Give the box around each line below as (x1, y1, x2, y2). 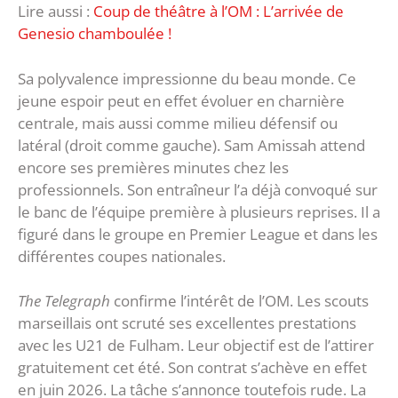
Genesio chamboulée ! (18, 23, 171, 44)
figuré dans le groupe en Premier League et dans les (18, 223, 378, 244)
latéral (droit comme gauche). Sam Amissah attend (18, 134, 365, 155)
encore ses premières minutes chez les (18, 156, 289, 178)
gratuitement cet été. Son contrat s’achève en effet (18, 357, 367, 378)
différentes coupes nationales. (18, 245, 226, 267)
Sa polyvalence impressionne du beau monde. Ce (18, 68, 356, 89)
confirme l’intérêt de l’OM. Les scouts (110, 291, 369, 312)
